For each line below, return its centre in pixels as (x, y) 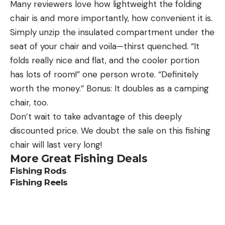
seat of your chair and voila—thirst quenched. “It (105, 46)
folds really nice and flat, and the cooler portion (105, 60)
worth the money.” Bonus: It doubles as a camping (109, 88)
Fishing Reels (39, 182)
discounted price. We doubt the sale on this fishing (110, 130)
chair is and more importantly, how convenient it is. (111, 18)
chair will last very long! (56, 144)
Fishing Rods (38, 171)
